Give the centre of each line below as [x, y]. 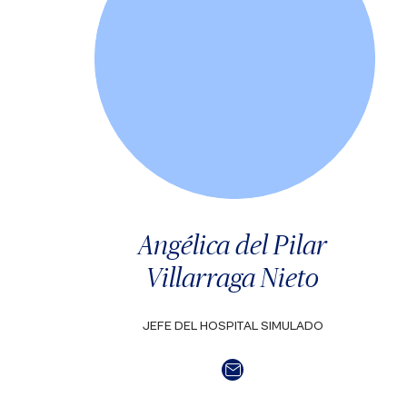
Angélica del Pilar [233, 244]
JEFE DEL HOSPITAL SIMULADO [233, 326]
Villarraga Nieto [233, 277]
